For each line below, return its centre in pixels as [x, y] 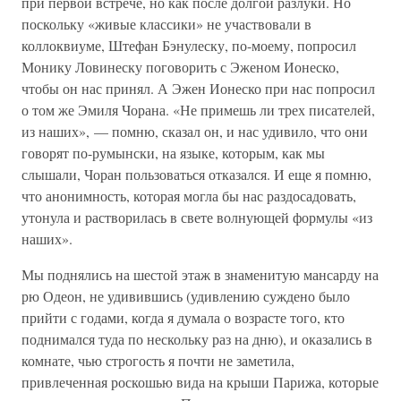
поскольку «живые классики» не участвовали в [166, 24]
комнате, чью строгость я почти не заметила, [158, 360]
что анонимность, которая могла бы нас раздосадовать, [189, 196]
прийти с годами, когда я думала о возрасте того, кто [183, 317]
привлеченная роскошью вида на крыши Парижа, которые [200, 382]
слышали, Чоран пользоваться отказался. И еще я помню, [196, 174]
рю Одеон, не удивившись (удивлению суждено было [186, 296]
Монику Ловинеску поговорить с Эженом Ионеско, [180, 67]
